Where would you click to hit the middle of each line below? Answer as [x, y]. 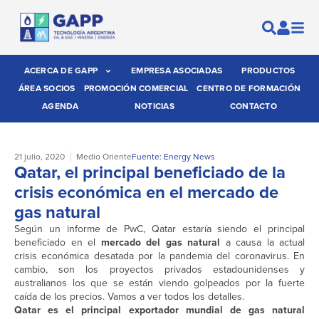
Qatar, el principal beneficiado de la [150, 173]
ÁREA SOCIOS [47, 89]
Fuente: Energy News [173, 157]
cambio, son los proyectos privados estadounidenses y [159, 270]
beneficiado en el [58, 243]
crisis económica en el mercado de [146, 193]
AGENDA [61, 106]
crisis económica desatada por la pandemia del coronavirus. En [159, 256]
